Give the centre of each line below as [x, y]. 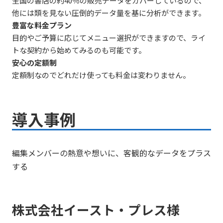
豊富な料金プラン [42, 25]
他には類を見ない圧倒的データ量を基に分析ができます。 [109, 13]
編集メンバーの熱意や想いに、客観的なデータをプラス [111, 153]
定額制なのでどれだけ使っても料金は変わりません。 [101, 75]
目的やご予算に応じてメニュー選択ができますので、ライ [109, 38]
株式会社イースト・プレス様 [96, 210]
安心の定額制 [34, 63]
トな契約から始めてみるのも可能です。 [79, 50]
